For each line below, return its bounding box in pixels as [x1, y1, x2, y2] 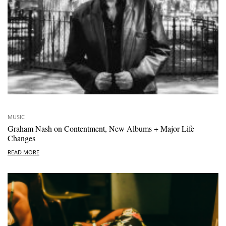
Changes [8, 132, 35, 143]
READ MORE [8, 148, 39, 156]
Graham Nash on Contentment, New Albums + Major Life [8, 123, 194, 134]
